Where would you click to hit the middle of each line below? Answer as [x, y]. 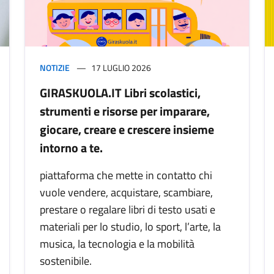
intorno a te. [71, 148]
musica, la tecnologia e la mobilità [117, 244]
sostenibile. [66, 261]
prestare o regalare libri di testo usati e [128, 210]
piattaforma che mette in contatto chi [126, 176]
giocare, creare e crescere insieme [127, 130]
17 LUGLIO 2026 [121, 68]
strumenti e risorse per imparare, [125, 111]
